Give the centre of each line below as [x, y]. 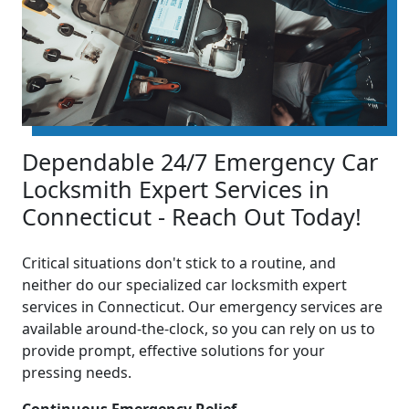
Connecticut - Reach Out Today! [192, 217]
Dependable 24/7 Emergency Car [200, 162]
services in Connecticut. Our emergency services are [202, 307]
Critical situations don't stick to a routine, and [179, 263]
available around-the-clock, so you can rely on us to [199, 329]
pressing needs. [77, 373]
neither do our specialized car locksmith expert [184, 285]
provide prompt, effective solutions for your [173, 351]
